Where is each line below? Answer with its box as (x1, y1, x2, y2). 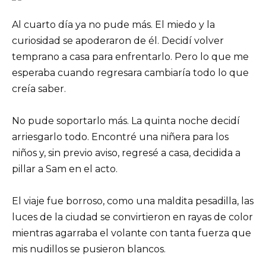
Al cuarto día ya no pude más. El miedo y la (12, 18, 215, 30)
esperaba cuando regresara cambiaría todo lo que (12, 66, 249, 78)
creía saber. (12, 83, 66, 94)
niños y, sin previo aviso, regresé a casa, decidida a (12, 147, 240, 159)
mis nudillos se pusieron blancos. (12, 243, 166, 255)
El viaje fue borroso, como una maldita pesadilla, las (12, 195, 254, 207)
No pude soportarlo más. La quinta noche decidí (12, 115, 240, 127)
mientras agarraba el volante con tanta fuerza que (12, 227, 251, 239)
